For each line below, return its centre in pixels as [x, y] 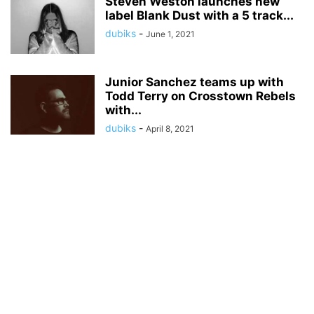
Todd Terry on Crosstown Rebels [200, 96]
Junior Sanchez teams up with [194, 82]
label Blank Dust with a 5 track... [199, 15]
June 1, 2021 [170, 34]
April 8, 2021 [170, 129]
